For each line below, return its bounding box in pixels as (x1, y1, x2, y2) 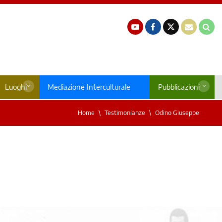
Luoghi (4, 83, 27, 92)
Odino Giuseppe (155, 109, 199, 117)
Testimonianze (105, 109, 145, 117)
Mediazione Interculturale (47, 83, 130, 92)
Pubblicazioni (158, 83, 200, 92)
